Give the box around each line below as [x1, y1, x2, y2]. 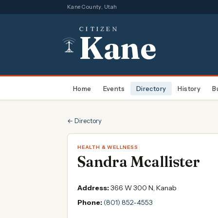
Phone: [77, 198, 102, 207]
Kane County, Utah [67, 3, 117, 10]
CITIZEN [79, 25, 119, 33]
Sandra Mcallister [77, 153, 200, 171]
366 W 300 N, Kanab [110, 183, 177, 192]
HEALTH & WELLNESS [77, 144, 138, 150]
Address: [77, 183, 109, 192]
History [178, 84, 201, 92]
